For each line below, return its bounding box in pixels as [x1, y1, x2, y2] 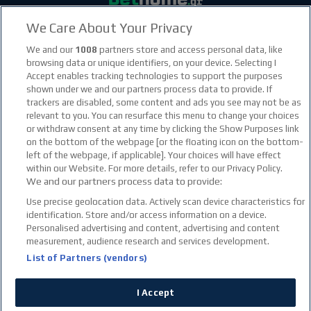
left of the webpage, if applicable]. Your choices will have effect [26, 150, 282, 160]
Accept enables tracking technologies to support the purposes [26, 71, 283, 81]
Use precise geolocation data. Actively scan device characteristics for [26, 196, 305, 207]
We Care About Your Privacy [26, 20, 193, 35]
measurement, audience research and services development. [26, 236, 270, 246]
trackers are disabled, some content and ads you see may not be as [26, 97, 302, 108]
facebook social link [83, 33, 180, 47]
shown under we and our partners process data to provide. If [26, 84, 273, 94]
